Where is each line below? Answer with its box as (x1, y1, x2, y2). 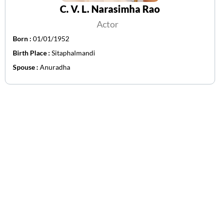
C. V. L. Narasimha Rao (60, 3, 160, 15)
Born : (13, 34, 33, 43)
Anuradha (40, 63, 70, 72)
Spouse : (13, 63, 40, 72)
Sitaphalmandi (52, 49, 95, 57)
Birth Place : (13, 49, 52, 57)
